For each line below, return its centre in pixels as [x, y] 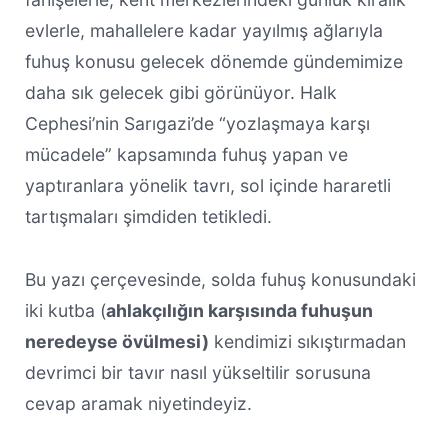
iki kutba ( [65, 310]
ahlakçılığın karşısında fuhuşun [239, 310]
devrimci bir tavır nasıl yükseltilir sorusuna [197, 372]
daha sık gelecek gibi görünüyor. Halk [180, 92]
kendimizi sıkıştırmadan [307, 341]
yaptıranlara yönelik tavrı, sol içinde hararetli [207, 185]
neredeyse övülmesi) [116, 341]
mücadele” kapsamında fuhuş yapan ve [186, 154]
